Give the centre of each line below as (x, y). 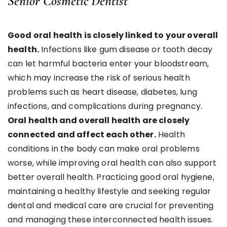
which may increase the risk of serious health (99, 78)
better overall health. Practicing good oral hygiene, (111, 177)
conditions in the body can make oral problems (104, 148)
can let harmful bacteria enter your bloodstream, (108, 63)
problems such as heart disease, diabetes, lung (102, 92)
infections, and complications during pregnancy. (105, 106)
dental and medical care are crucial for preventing (111, 205)
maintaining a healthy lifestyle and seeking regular (109, 191)
